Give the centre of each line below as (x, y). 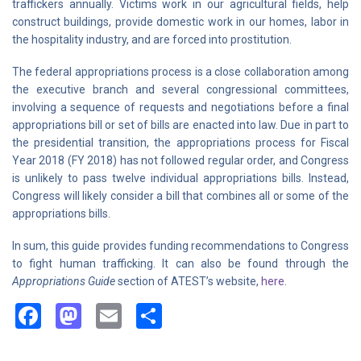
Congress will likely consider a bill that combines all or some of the (180, 196)
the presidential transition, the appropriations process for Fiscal (180, 143)
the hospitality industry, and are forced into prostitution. (152, 39)
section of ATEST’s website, (189, 281)
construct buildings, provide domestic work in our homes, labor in (180, 22)
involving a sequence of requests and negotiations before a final (180, 107)
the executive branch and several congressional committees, (180, 89)
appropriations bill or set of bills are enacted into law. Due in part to (180, 125)
